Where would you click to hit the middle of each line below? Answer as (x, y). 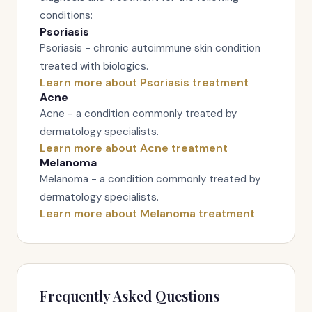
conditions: (66, 15)
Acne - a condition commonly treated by (138, 114)
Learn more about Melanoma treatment (147, 213)
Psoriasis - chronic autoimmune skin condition (150, 48)
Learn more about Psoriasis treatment (144, 83)
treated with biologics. (94, 66)
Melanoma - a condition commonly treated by (150, 179)
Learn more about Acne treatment (134, 148)
